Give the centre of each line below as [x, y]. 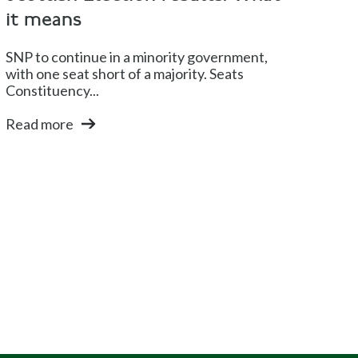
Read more [39, 124]
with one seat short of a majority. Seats [124, 74]
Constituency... [52, 91]
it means [43, 21]
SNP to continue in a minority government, [136, 57]
